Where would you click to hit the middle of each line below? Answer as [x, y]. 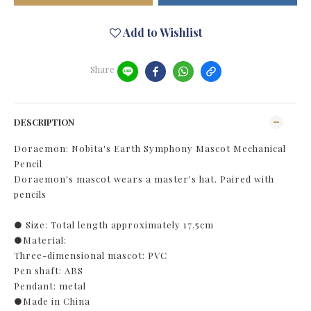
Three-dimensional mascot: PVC [91, 255]
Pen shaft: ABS [49, 270]
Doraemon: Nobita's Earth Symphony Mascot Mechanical [150, 148]
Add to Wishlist [162, 32]
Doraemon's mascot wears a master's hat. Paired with [144, 178]
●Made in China [52, 301]
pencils [30, 194]
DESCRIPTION [44, 121]
